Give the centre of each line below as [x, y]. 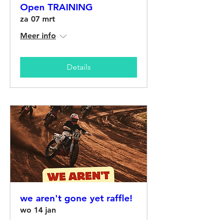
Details [79, 67]
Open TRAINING [56, 7]
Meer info [38, 35]
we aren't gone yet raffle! [76, 198]
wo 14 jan [38, 210]
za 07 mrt [38, 19]
